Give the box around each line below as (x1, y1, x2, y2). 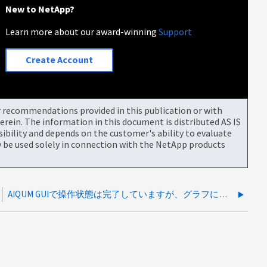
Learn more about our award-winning (5, 25, 159, 38)
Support (159, 25, 193, 38)
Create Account (26, 54, 94, 66)
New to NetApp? (5, 2, 75, 15)
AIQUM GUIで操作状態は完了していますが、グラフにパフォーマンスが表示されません (219, 188, 227, 200)
